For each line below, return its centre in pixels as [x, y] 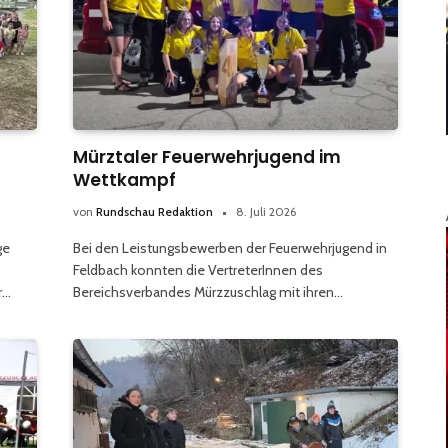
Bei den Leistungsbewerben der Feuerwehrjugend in [230, 247]
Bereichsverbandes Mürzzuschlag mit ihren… [208, 291]
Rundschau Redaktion [154, 211]
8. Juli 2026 [266, 211]
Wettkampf [124, 179]
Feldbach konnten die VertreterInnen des [198, 269]
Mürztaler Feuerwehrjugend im [207, 156]
